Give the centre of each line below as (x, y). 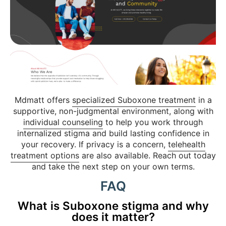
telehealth (186, 145)
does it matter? (113, 216)
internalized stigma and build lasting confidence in (113, 133)
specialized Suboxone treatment (134, 100)
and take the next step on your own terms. (113, 167)
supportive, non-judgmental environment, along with (113, 111)
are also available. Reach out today (147, 156)
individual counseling (63, 122)
